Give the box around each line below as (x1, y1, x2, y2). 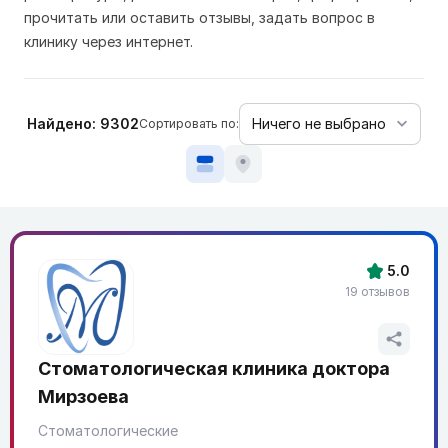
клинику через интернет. (24, 33, 193, 50)
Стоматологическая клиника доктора (38, 358, 390, 379)
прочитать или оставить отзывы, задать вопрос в (24, 9, 375, 26)
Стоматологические (38, 422, 178, 439)
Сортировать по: (139, 116, 239, 131)
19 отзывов (345, 284, 410, 299)
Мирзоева (38, 386, 129, 407)
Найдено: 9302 (27, 115, 139, 132)
